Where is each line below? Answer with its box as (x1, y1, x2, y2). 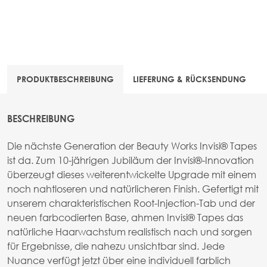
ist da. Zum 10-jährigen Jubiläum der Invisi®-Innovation (7, 153, 254, 166)
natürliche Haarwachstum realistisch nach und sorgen (7, 225, 252, 238)
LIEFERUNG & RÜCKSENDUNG (133, 73, 246, 84)
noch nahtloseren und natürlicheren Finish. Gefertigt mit (7, 182, 259, 195)
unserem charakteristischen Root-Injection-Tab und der (7, 196, 255, 209)
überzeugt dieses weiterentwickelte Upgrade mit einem (7, 167, 256, 181)
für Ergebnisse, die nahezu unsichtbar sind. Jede (7, 239, 225, 252)
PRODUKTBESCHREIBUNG (17, 73, 114, 84)
